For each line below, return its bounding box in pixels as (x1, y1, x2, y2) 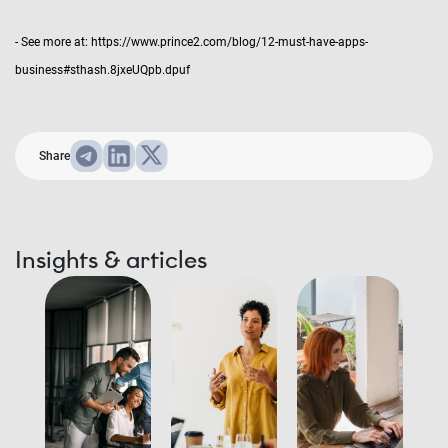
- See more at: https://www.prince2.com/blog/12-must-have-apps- (15, 35, 368, 49)
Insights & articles (15, 245, 207, 274)
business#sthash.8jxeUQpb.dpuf (15, 63, 190, 77)
